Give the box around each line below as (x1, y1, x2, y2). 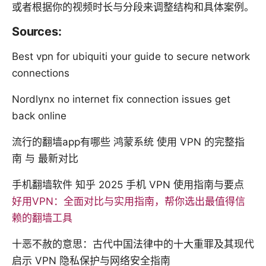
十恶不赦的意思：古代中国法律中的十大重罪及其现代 (12, 238, 254, 251)
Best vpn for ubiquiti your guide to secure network (12, 50, 250, 63)
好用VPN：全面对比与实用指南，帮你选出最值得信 (12, 195, 245, 208)
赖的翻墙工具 (12, 212, 72, 224)
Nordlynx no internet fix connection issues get (12, 93, 230, 106)
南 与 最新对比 (12, 153, 78, 165)
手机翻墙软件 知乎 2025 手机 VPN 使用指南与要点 (12, 179, 244, 191)
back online (12, 110, 66, 122)
